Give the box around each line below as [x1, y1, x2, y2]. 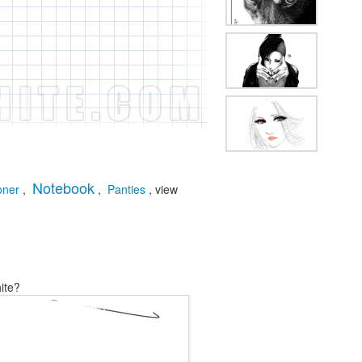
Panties [107, 181, 145, 197]
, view [149, 181, 178, 197]
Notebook [32, 177, 95, 198]
